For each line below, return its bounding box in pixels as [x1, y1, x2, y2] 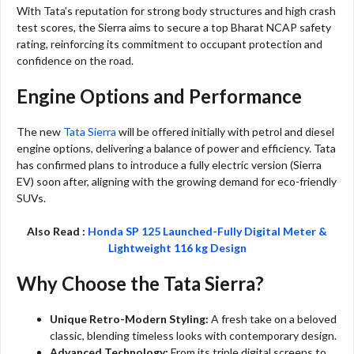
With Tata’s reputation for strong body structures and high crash [17, 4, 336, 18]
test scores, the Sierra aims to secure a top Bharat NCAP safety [17, 21, 331, 35]
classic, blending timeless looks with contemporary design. [50, 329, 337, 343]
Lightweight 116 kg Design [107, 241, 247, 255]
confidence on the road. [17, 54, 134, 68]
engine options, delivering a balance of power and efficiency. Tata [17, 141, 336, 156]
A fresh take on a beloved [209, 312, 337, 326]
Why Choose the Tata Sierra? [17, 272, 264, 296]
